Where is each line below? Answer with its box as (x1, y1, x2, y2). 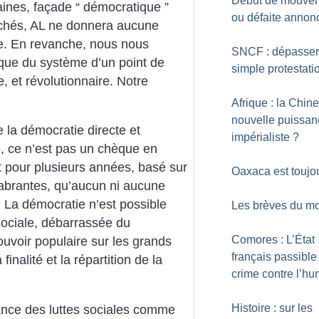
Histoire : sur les (231, 302, 313, 314)
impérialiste (231, 131, 290, 143)
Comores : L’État (231, 234, 315, 246)
